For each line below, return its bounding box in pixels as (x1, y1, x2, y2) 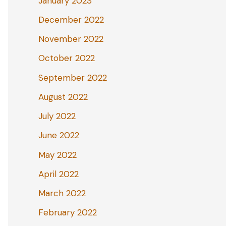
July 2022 (38, 110, 76, 122)
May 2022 (38, 149, 77, 160)
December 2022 (38, 14, 104, 25)
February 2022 (38, 207, 97, 218)
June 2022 (38, 130, 79, 141)
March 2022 (38, 188, 86, 199)
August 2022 (38, 91, 88, 102)
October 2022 (38, 52, 95, 64)
